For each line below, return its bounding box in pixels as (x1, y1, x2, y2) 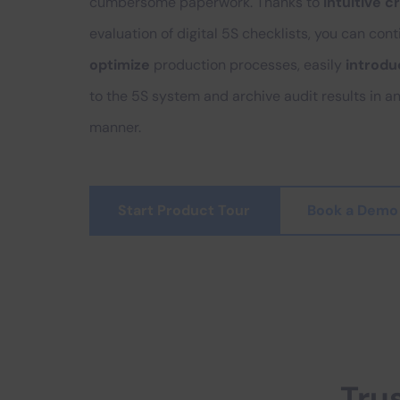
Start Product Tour (118, 201, 250, 220)
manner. (89, 118, 141, 137)
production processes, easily (150, 55, 346, 74)
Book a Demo (307, 201, 398, 220)
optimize (89, 55, 150, 74)
